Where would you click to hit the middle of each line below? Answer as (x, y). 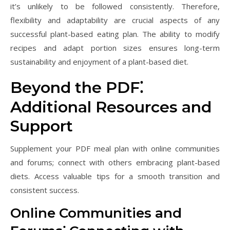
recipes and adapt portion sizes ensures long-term (115, 48)
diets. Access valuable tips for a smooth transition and (115, 176)
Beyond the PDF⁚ (77, 88)
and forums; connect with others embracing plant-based (115, 162)
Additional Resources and (111, 107)
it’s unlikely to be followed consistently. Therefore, (115, 6)
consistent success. (45, 190)
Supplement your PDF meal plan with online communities (115, 148)
